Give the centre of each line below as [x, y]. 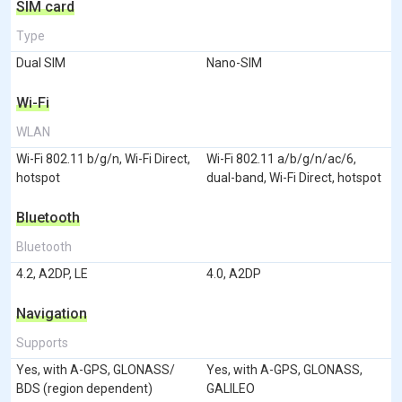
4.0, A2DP [234, 273]
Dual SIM [41, 62]
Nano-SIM [234, 62]
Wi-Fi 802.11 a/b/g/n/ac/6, [281, 158]
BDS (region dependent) [84, 388]
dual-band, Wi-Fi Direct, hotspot [294, 177]
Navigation [52, 313]
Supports [42, 342]
